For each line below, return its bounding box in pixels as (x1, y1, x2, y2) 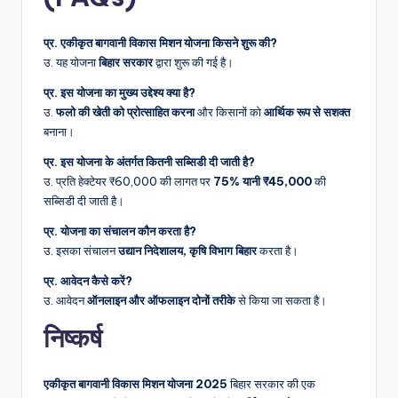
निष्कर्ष (44, 321, 102, 354)
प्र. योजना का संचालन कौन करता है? (44, 223, 196, 238)
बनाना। (44, 123, 75, 139)
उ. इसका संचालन (44, 243, 118, 258)
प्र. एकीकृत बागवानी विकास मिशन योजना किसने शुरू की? (44, 35, 277, 50)
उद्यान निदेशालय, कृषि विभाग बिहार (118, 243, 257, 258)
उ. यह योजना (44, 54, 99, 69)
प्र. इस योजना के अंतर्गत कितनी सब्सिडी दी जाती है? (44, 154, 255, 169)
